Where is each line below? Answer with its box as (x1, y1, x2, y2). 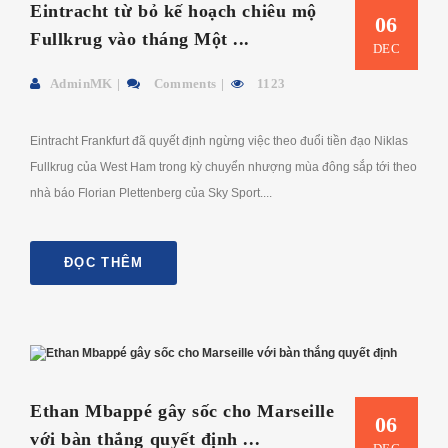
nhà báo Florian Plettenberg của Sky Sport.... (30, 185, 272, 200)
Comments (150, 75, 217, 91)
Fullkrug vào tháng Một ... (30, 28, 251, 49)
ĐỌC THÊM (64, 254, 144, 270)
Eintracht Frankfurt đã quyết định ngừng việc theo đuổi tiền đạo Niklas (30, 133, 408, 148)
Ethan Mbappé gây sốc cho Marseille (30, 401, 335, 422)
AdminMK (50, 75, 113, 91)
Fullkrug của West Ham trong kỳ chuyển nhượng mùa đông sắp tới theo (30, 159, 417, 174)
